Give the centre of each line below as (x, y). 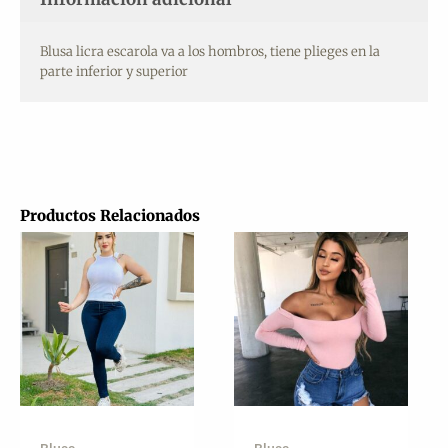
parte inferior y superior (114, 71)
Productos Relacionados (110, 215)
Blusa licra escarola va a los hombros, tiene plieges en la (210, 51)
